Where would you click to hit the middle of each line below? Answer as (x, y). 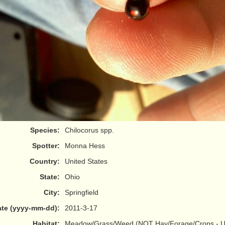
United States (86, 161)
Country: (45, 161)
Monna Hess (85, 146)
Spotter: (46, 146)
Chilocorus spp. (89, 130)
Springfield (82, 192)
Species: (45, 130)
